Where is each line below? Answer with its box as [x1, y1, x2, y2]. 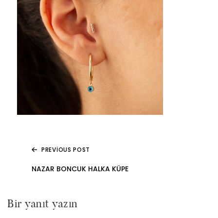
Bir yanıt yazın [7, 196, 78, 211]
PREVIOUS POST [41, 145, 91, 154]
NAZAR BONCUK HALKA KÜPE [32, 163, 128, 174]
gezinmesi [7, 170, 72, 189]
